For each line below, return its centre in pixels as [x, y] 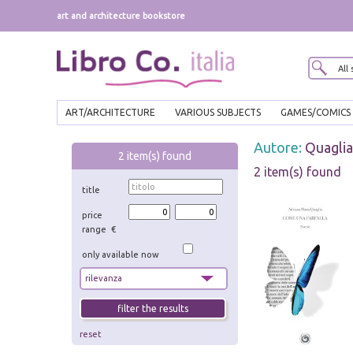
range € [99, 230]
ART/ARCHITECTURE [110, 113]
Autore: [279, 148]
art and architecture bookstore [121, 16]
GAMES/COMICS [316, 113]
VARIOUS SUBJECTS [218, 113]
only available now [121, 254]
